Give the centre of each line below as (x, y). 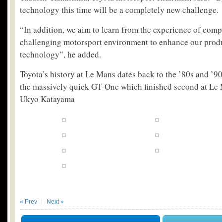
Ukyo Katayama (47, 99)
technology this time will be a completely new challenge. (119, 9)
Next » (55, 201)
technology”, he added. (60, 54)
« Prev (28, 201)
